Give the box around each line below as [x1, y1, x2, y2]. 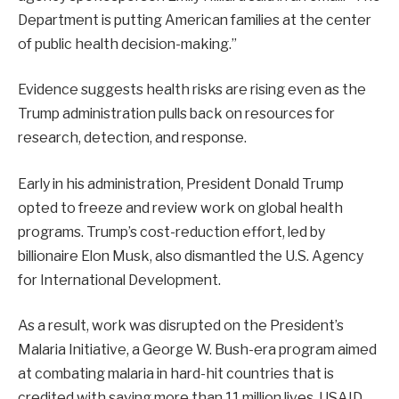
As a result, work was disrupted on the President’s [18, 317, 344, 335]
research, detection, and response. [18, 129, 247, 147]
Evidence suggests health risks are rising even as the [18, 81, 366, 99]
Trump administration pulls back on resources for [18, 105, 335, 123]
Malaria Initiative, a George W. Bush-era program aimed [18, 341, 377, 359]
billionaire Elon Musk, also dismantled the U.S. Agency [18, 247, 363, 265]
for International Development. [18, 271, 221, 289]
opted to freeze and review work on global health [18, 199, 343, 216]
